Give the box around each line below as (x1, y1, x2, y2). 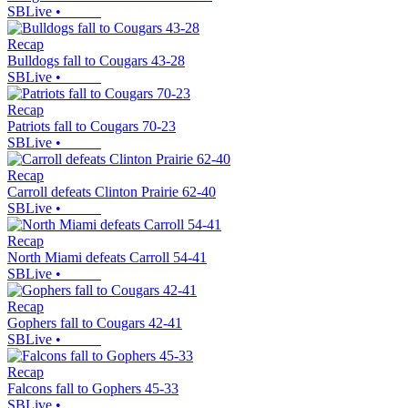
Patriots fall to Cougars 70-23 (7, 118, 176, 135)
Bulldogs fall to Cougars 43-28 (7, 53, 185, 69)
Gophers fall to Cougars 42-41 (7, 315, 182, 331)
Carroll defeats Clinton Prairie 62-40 (7, 184, 216, 200)
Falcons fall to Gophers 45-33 (7, 381, 178, 397)
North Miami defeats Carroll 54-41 (7, 250, 207, 266)
